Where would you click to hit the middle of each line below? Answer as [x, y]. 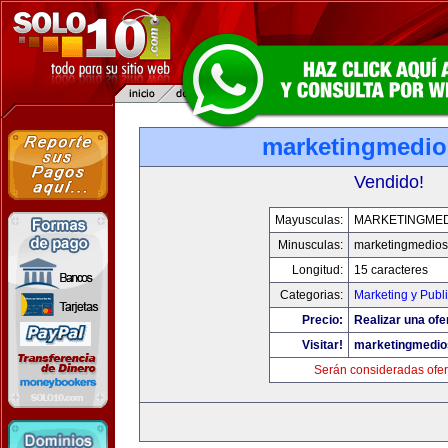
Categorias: [311, 295]
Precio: [322, 320]
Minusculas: [310, 245]
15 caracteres [391, 270]
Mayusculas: [309, 220]
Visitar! [322, 345]
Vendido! [389, 182]
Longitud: [317, 270]
